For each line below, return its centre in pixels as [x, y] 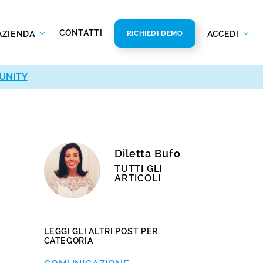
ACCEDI [224, 34]
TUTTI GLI [138, 169]
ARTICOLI [137, 178]
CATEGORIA [69, 240]
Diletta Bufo [147, 154]
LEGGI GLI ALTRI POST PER [101, 231]
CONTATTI [81, 33]
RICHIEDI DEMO [155, 33]
